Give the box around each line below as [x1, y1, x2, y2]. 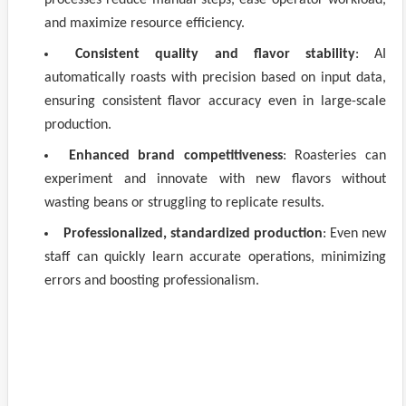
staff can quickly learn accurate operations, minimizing [44, 250, 386, 266]
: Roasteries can [282, 149, 387, 164]
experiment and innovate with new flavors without [44, 172, 386, 188]
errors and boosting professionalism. [44, 274, 259, 289]
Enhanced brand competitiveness [68, 149, 283, 164]
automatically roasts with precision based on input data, [44, 71, 386, 86]
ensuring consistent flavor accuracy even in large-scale [44, 94, 386, 110]
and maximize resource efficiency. [44, 16, 245, 32]
